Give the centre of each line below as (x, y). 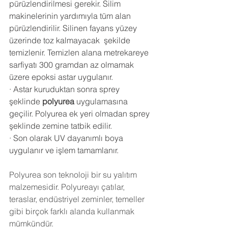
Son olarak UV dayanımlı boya (69, 138)
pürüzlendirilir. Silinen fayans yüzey (74, 28)
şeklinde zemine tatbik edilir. (61, 125)
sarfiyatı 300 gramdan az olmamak (73, 64)
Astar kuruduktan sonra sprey (67, 89)
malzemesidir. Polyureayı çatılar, (68, 187)
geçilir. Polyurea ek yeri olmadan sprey (80, 113)
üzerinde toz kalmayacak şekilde (71, 40)
